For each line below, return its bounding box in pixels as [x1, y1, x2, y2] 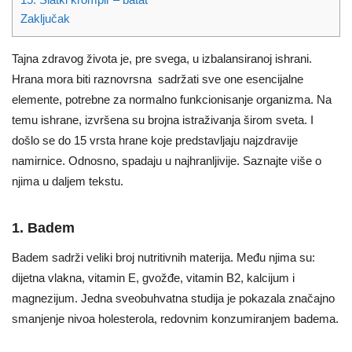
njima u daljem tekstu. [12, 174, 123, 188]
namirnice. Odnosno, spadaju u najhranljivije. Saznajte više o [12, 153, 321, 167]
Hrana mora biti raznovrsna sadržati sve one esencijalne [12, 71, 303, 86]
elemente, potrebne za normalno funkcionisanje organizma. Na [12, 92, 332, 106]
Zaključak [20, 12, 70, 25]
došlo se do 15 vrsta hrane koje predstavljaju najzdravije [12, 133, 298, 147]
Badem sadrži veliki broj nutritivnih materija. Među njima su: [12, 250, 315, 264]
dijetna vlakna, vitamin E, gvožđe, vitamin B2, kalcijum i [12, 270, 295, 284]
